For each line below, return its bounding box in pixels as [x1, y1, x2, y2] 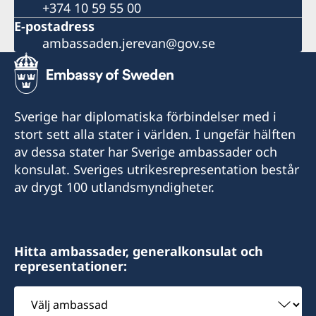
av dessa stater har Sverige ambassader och [14, 143, 277, 161]
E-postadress [14, 18, 95, 35]
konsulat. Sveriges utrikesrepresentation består [14, 161, 299, 178]
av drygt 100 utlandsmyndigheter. [14, 178, 214, 196]
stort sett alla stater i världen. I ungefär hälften [14, 126, 296, 143]
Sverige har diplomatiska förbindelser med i [14, 108, 276, 126]
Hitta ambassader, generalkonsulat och [14, 243, 263, 260]
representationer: [14, 257, 127, 275]
